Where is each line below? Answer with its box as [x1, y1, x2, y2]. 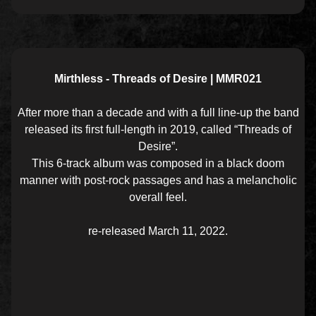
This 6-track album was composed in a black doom [32, 157, 284, 170]
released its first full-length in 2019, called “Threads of [25, 123, 291, 136]
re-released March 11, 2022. [88, 225, 228, 238]
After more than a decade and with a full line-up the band [17, 107, 299, 119]
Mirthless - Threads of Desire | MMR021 [54, 73, 262, 85]
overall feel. [129, 191, 187, 204]
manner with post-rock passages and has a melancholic [19, 174, 297, 187]
